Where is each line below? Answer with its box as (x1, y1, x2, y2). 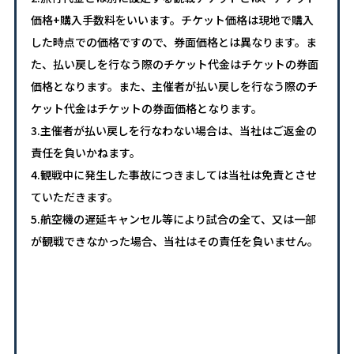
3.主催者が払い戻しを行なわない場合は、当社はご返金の (30, 122, 317, 139)
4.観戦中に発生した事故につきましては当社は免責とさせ (30, 167, 317, 183)
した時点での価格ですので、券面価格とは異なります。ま (30, 34, 317, 51)
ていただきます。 (30, 189, 119, 205)
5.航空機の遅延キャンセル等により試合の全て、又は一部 (30, 211, 316, 228)
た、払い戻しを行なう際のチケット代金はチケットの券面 (30, 56, 318, 73)
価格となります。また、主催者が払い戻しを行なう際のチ (30, 78, 318, 95)
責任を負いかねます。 (30, 145, 141, 161)
